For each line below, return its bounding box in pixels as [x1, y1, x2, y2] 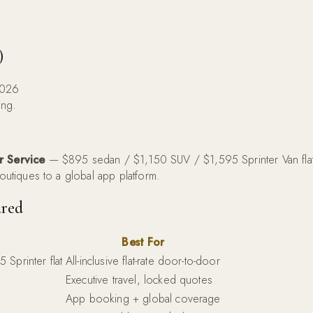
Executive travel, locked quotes [66, 271, 212, 288]
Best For [122, 233, 165, 250]
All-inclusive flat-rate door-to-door [66, 252, 220, 269]
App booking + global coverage [66, 290, 221, 307]
